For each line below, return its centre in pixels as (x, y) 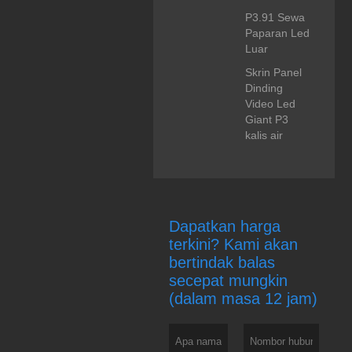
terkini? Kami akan (233, 244)
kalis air (264, 135)
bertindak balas (222, 262)
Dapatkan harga (224, 226)
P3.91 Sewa (275, 17)
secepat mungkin (228, 280)
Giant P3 (266, 119)
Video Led (270, 104)
